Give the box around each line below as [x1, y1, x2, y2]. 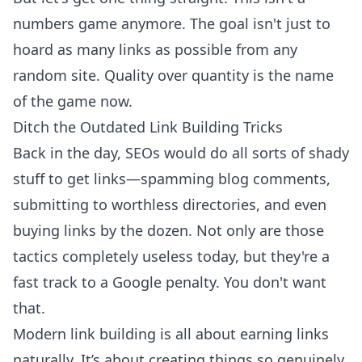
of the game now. [13, 91, 133, 112]
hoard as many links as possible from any [13, 40, 297, 60]
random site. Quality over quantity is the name [13, 65, 334, 86]
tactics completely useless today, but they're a [13, 246, 330, 267]
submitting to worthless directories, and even [13, 195, 326, 215]
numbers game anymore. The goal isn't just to [13, 14, 330, 34]
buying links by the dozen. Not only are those [13, 221, 324, 241]
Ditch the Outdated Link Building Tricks [13, 117, 283, 137]
